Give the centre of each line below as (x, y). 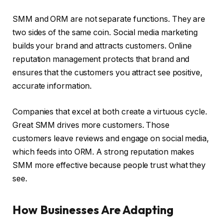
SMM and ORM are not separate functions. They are (109, 19)
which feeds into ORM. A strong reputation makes (104, 152)
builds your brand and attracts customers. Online (102, 46)
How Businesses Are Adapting (93, 210)
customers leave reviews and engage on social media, (111, 138)
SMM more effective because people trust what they (109, 165)
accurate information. (52, 86)
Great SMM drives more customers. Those (91, 125)
